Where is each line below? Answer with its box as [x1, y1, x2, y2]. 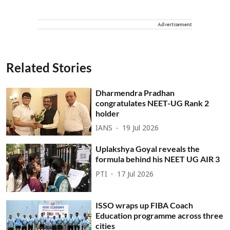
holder [95, 108, 120, 118]
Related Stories [6, 60, 91, 75]
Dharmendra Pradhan [95, 87, 175, 98]
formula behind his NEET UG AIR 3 [95, 154, 220, 164]
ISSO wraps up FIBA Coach [95, 200, 194, 210]
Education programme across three [95, 210, 224, 220]
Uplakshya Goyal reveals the [95, 144, 200, 154]
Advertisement [158, 21, 192, 28]
